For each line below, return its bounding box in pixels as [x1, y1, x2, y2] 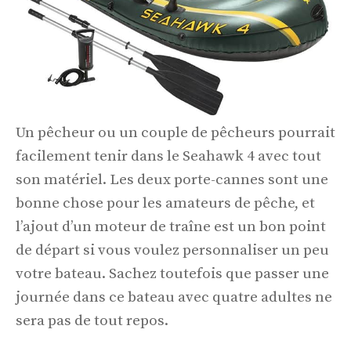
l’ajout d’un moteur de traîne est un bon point [16, 217, 326, 236]
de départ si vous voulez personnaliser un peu [16, 241, 329, 259]
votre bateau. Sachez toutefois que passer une [16, 264, 329, 283]
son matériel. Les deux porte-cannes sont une [16, 170, 328, 189]
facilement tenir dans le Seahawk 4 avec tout [16, 147, 321, 165]
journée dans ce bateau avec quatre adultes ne [16, 288, 332, 306]
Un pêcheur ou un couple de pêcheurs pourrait [16, 123, 335, 142]
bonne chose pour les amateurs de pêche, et [16, 194, 315, 212]
